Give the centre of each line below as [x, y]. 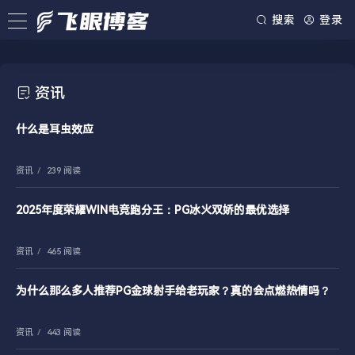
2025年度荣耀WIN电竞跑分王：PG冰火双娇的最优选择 [153, 210]
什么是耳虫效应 [55, 129]
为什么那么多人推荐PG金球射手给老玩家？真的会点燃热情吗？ [173, 291]
